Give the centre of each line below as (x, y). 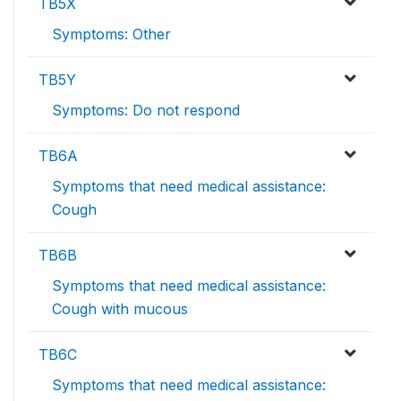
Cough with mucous (120, 309)
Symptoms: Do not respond (146, 110)
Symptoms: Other (111, 34)
